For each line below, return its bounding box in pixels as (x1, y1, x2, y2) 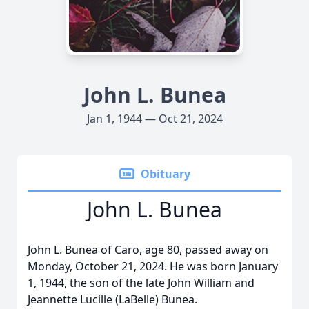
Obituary (141, 166, 190, 181)
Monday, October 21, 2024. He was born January (28, 259, 278, 274)
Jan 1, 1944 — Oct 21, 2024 (86, 111, 223, 126)
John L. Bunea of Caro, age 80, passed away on (28, 242, 268, 257)
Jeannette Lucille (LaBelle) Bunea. (28, 292, 197, 307)
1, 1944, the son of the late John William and (28, 275, 255, 290)
